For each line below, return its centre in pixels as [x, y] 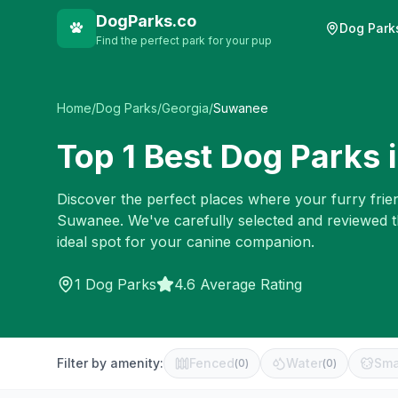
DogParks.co [146, 21]
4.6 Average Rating [238, 284]
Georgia [185, 108]
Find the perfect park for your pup [184, 40]
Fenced [212, 363]
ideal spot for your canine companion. [186, 242]
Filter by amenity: [110, 363]
